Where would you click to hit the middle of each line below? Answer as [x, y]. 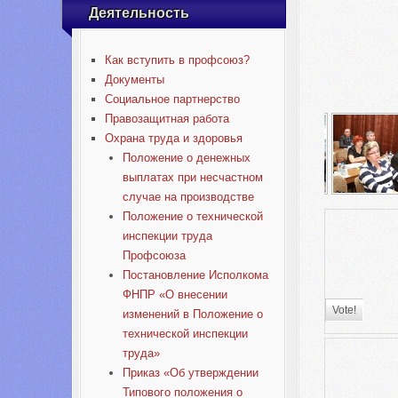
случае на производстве [188, 197]
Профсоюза [154, 255]
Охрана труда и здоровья [173, 138]
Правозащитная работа [167, 119]
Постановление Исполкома [195, 275]
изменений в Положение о [192, 314]
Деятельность [139, 13]
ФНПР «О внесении [175, 295]
